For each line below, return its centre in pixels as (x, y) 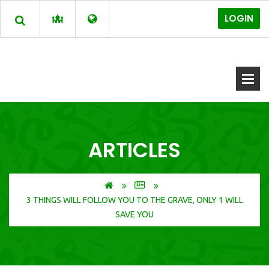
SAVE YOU (134, 214)
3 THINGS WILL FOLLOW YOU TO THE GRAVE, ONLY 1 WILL (134, 200)
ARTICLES (134, 150)
